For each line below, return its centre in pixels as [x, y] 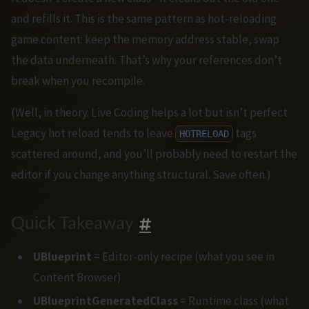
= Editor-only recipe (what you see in [183, 257]
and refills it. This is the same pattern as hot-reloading [144, 19]
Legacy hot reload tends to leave [93, 133]
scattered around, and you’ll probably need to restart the [154, 154]
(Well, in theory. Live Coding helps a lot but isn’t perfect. [150, 113]
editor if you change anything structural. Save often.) [141, 175]
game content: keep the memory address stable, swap [145, 40]
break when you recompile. [78, 81]
